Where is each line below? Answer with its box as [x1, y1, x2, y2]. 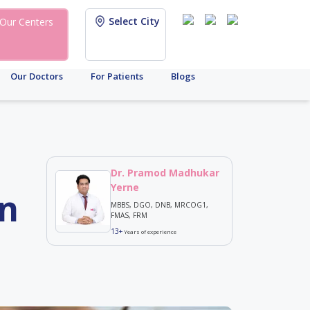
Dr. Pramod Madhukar [111, 166, 220, 179]
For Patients [91, 70, 143, 82]
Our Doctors [10, 70, 63, 82]
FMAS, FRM [111, 210, 148, 220]
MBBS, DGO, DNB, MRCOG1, [111, 200, 209, 210]
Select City [109, 15, 160, 28]
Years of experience [122, 228, 177, 235]
